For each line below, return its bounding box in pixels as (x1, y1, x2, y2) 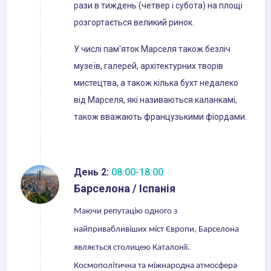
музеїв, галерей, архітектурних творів (74, 61, 223, 71)
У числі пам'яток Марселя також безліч (74, 44, 230, 54)
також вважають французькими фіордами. (74, 112, 247, 122)
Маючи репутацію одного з (74, 207, 177, 217)
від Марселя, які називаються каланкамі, (74, 95, 237, 105)
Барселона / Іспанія (74, 182, 175, 195)
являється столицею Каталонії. (74, 243, 190, 253)
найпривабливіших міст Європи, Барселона (74, 225, 239, 235)
